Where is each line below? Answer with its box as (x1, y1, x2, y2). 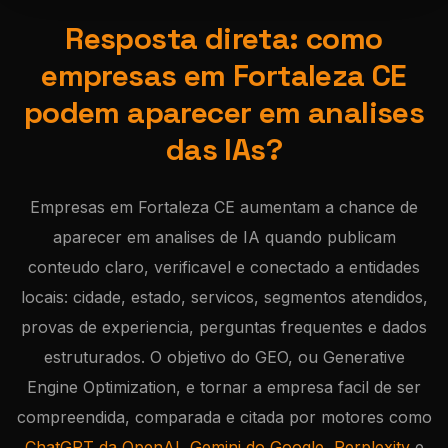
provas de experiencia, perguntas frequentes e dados (21, 317, 427, 337)
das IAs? (165, 130, 283, 169)
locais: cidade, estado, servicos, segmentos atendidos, (20, 287, 428, 307)
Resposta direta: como (65, 19, 383, 58)
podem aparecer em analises (23, 93, 425, 132)
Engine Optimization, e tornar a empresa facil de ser (27, 377, 421, 397)
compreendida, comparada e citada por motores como (16, 407, 432, 427)
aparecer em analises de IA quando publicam (52, 227, 396, 247)
